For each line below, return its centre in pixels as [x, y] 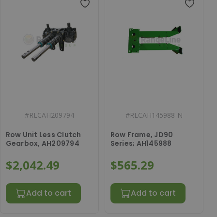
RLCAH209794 [52, 115]
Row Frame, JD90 [142, 134]
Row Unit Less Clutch [43, 134]
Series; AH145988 [141, 143]
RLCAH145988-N [156, 115]
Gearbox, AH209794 [60, 143]
